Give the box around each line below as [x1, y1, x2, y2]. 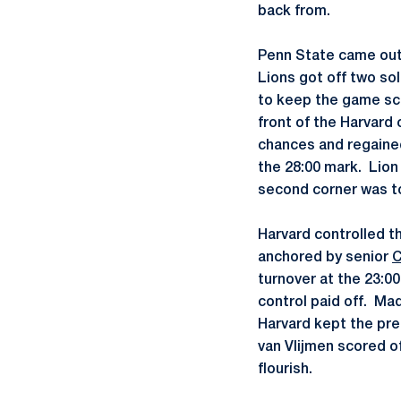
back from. [258, 5, 330, 18]
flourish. [258, 363, 312, 376]
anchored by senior [258, 252, 392, 264]
